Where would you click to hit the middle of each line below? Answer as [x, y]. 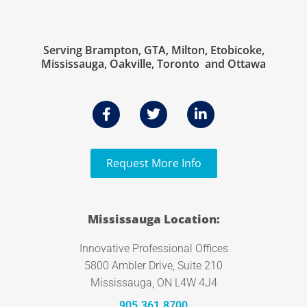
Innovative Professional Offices [153, 248]
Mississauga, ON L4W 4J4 [153, 283]
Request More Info [153, 163]
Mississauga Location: [153, 219]
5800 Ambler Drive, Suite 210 [153, 266]
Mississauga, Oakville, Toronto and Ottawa [153, 63]
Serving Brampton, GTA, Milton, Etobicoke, [153, 50]
